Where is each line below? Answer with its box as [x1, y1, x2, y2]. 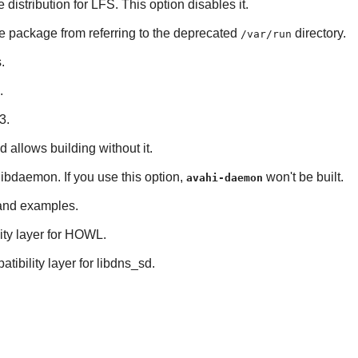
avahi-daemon [185, 172, 263, 185]
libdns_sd [96, 257, 152, 271]
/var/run [240, 28, 292, 41]
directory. [291, 26, 346, 41]
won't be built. [262, 170, 344, 185]
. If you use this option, [57, 170, 186, 185]
